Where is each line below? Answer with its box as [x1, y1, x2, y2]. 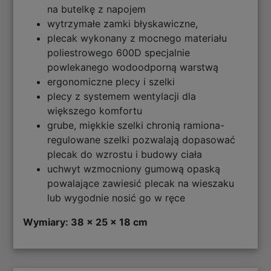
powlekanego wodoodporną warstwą [47, 61, 219, 74]
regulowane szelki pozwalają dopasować [47, 134, 236, 146]
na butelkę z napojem [47, 3, 146, 16]
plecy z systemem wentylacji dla [47, 90, 197, 103]
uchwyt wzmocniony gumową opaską [47, 163, 221, 175]
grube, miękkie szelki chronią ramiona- [47, 119, 225, 132]
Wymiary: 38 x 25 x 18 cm [23, 216, 148, 229]
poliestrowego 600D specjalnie [47, 47, 191, 59]
